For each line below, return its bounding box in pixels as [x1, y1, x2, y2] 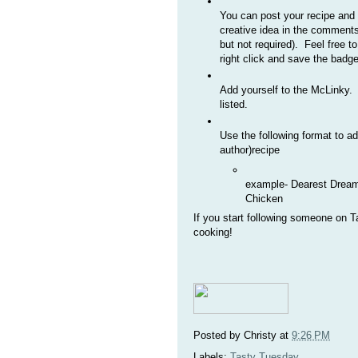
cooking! [193, 226, 233, 239]
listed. [219, 98, 251, 110]
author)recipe [219, 144, 280, 157]
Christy [244, 329, 276, 342]
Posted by [193, 329, 244, 342]
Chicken [245, 192, 286, 205]
